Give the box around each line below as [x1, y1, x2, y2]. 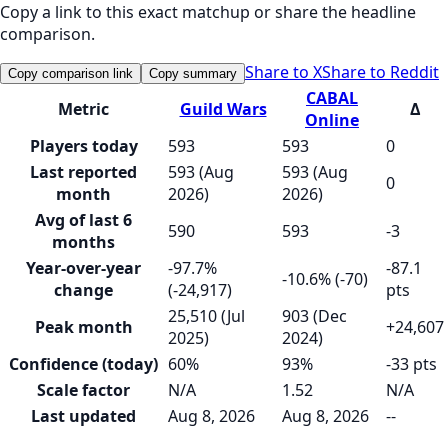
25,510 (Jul [168, 304, 245, 327]
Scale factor [37, 378, 130, 401]
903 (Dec [282, 304, 347, 327]
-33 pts [386, 352, 437, 375]
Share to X [245, 60, 322, 83]
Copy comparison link [8, 65, 133, 81]
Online [305, 108, 359, 131]
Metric [58, 97, 109, 120]
